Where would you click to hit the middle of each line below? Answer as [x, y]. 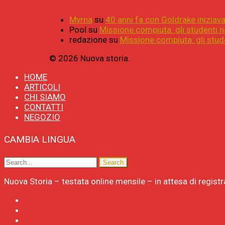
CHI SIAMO [45, 97]
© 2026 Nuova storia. [90, 58]
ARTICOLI [42, 87]
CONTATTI [44, 107]
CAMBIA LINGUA [40, 139]
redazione [88, 39]
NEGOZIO [42, 117]
